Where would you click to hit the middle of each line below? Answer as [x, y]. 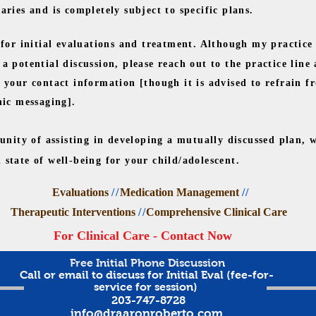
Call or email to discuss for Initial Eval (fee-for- [147, 275]
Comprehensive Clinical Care [217, 212]
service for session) [147, 287]
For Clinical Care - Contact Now [143, 236]
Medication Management [181, 192]
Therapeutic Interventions [75, 212]
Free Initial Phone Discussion [149, 263]
